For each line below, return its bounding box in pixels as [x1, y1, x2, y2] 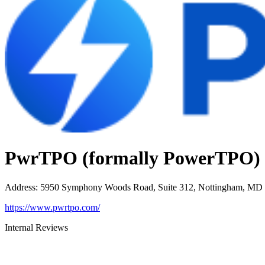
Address [5, 182, 35, 192]
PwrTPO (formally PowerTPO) [5, 147, 260, 169]
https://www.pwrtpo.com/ [5, 202, 100, 212]
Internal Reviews [5, 222, 68, 232]
